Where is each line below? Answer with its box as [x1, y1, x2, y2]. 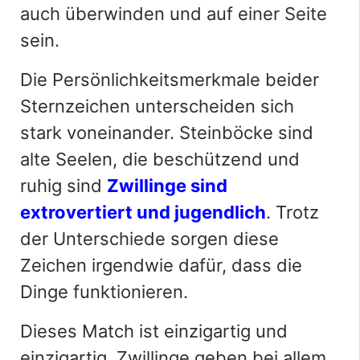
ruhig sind [20, 175, 107, 197]
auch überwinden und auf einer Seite [20, 3, 327, 25]
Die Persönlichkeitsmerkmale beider [20, 69, 319, 91]
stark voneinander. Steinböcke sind [20, 122, 313, 144]
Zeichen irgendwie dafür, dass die [20, 255, 302, 276]
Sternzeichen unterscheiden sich [20, 96, 294, 117]
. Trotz [266, 202, 319, 223]
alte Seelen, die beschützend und [20, 149, 300, 170]
